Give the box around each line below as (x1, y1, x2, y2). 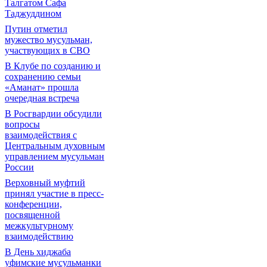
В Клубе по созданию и (5, 61, 101, 71)
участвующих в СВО (5, 45, 90, 55)
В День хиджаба (5, 247, 71, 257)
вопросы (5, 119, 40, 129)
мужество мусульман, (5, 35, 92, 45)
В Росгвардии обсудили (5, 108, 102, 119)
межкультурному (5, 221, 73, 231)
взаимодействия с (5, 130, 77, 140)
